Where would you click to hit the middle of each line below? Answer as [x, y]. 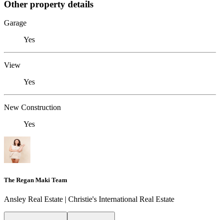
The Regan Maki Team [36, 180]
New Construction [32, 108]
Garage [15, 23]
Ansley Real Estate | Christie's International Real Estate [89, 199]
